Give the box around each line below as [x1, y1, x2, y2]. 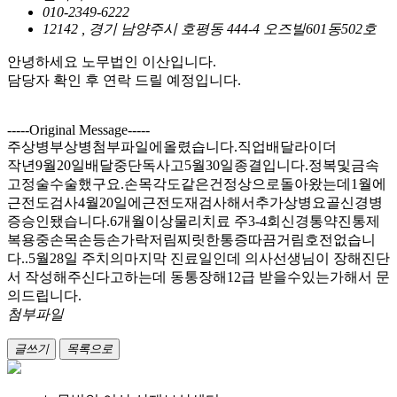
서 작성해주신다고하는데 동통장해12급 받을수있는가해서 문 [7, 269, 390, 284]
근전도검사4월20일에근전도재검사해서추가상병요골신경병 [7, 194, 383, 210]
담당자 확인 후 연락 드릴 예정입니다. [7, 72, 241, 88]
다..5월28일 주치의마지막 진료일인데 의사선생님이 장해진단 [7, 250, 390, 266]
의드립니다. [7, 287, 82, 303]
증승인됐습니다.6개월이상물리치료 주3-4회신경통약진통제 [7, 213, 380, 229]
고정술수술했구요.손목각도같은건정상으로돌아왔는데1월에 [7, 175, 386, 191]
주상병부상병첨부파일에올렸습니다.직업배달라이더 [7, 138, 337, 154]
